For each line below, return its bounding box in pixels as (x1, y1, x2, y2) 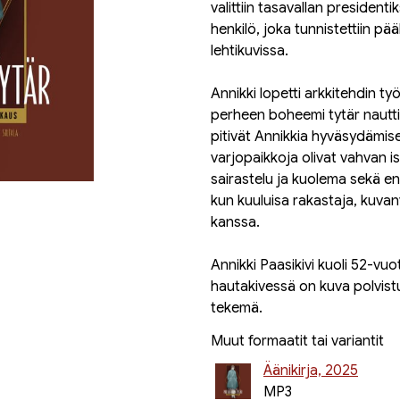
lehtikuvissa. (211, 42, 288, 60)
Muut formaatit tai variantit (211, 332, 384, 350)
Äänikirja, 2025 (263, 362, 358, 379)
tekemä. (211, 299, 262, 317)
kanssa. (211, 213, 260, 231)
